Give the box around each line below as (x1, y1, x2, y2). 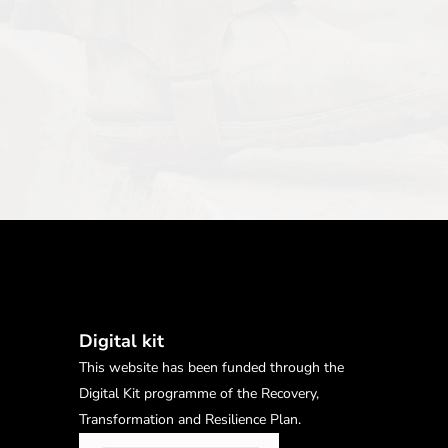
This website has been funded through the (79, 358, 344, 377)
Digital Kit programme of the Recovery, (79, 384, 319, 403)
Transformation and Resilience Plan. (79, 410, 301, 429)
